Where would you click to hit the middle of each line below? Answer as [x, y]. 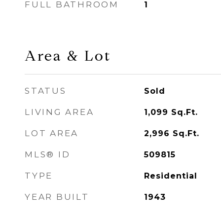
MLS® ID [48, 154]
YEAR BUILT [57, 197]
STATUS [46, 91]
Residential [170, 176]
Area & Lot [68, 56]
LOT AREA [52, 133]
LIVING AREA [59, 112]
